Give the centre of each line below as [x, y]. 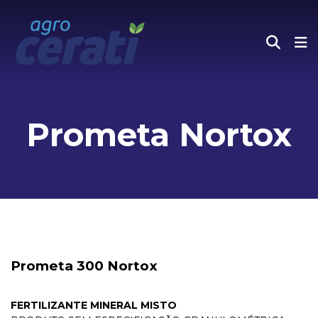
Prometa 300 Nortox [84, 266]
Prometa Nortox [159, 135]
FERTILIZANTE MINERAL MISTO [94, 305]
